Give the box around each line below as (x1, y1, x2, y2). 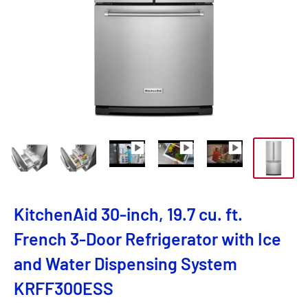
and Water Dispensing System (14, 253, 237, 274)
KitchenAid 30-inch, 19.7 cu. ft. (14, 203, 243, 225)
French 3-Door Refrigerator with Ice (14, 228, 281, 250)
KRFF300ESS (14, 278, 113, 299)
